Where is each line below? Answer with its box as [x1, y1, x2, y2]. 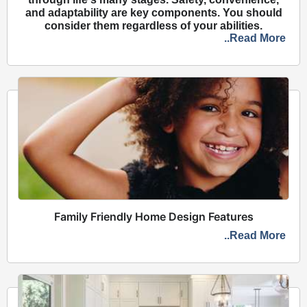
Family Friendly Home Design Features [53, 210, 254, 224]
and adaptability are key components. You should [25, 7, 282, 19]
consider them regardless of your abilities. [45, 20, 262, 32]
